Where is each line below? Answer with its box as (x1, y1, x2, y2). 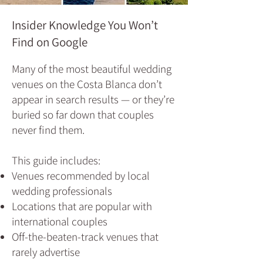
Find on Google (12, 34, 87, 50)
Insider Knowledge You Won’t (12, 17, 158, 33)
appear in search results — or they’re (12, 92, 174, 106)
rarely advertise (12, 245, 80, 259)
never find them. (12, 123, 85, 137)
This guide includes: (12, 153, 100, 167)
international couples (12, 214, 107, 228)
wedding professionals (12, 184, 112, 198)
